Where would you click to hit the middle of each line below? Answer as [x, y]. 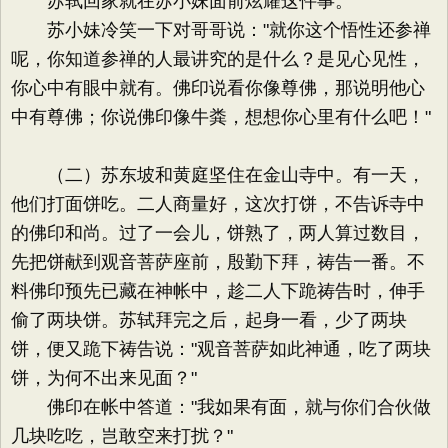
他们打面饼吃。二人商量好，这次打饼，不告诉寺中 [218, 204]
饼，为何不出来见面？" [104, 378]
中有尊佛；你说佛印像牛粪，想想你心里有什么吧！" [221, 117]
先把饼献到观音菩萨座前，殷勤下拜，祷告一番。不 [218, 262]
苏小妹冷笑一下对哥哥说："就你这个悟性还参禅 [221, 30]
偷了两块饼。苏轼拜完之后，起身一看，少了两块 [209, 320]
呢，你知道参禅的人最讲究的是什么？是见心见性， [218, 59]
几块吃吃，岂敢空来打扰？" [122, 436]
